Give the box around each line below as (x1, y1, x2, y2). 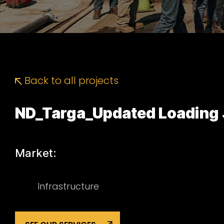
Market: (15, 146, 56, 159)
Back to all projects (22, 73, 118, 87)
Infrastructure (37, 180, 99, 192)
